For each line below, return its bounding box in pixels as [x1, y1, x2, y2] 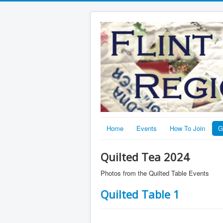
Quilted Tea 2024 [101, 149, 190, 165]
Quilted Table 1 [101, 187, 180, 202]
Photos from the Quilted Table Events [101, 168, 209, 178]
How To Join [170, 123, 205, 133]
